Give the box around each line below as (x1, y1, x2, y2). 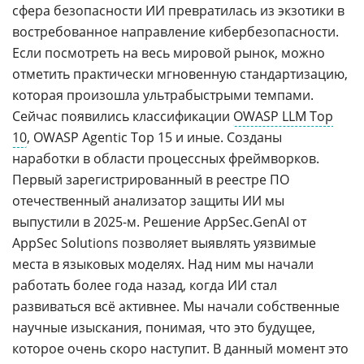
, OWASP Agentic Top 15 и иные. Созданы (27, 128, 282, 146)
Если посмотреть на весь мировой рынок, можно (12, 43, 325, 62)
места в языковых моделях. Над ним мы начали (12, 254, 314, 273)
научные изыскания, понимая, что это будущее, (12, 318, 315, 336)
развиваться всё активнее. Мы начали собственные (12, 297, 340, 315)
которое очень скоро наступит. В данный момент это (12, 339, 349, 357)
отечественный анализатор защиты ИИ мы (12, 191, 284, 210)
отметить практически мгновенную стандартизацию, (12, 64, 348, 83)
